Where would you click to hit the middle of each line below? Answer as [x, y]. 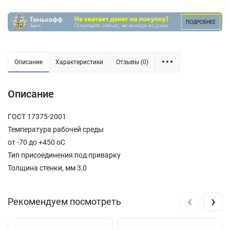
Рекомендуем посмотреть [64, 202]
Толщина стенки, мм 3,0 [47, 168]
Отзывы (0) [132, 62]
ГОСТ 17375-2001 [37, 117]
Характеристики [79, 62]
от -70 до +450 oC [36, 142]
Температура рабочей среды [56, 130]
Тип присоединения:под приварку [64, 155]
